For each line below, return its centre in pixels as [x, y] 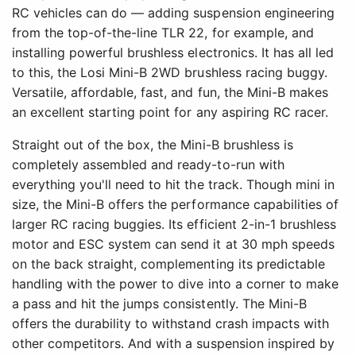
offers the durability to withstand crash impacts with [170, 324]
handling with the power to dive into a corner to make [175, 284]
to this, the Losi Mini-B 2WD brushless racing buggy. [170, 73]
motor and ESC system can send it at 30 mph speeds [173, 244]
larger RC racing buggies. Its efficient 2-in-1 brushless [174, 224]
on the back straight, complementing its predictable [168, 264]
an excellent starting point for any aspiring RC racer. [170, 112]
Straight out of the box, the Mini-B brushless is [153, 145]
